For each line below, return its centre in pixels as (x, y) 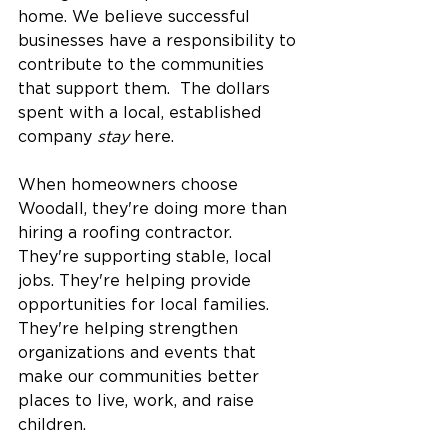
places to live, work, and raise (138, 401)
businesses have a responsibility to (159, 41)
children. (52, 425)
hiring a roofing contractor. (127, 233)
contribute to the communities (143, 65)
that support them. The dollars (146, 89)
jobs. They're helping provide (137, 281)
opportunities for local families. (146, 305)
